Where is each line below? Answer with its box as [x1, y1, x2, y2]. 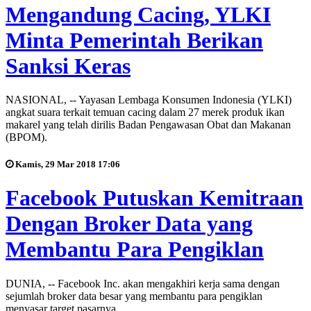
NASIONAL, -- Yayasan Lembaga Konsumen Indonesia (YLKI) [6, 94, 292, 106]
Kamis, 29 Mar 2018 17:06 [13, 159, 120, 170]
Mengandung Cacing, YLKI [6, 1, 271, 27]
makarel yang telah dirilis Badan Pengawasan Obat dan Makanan [6, 119, 291, 131]
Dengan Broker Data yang [6, 211, 253, 237]
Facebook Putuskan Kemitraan [6, 185, 303, 211]
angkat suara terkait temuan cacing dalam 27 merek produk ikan [6, 106, 285, 119]
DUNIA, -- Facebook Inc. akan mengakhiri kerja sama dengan [6, 277, 280, 289]
